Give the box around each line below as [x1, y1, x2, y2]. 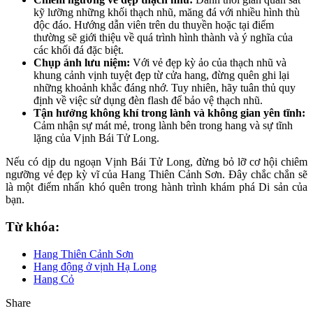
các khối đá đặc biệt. [34, 44, 124, 57]
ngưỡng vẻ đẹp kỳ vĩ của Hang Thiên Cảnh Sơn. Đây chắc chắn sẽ [6, 168, 307, 181]
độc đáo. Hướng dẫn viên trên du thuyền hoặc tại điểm [34, 19, 274, 31]
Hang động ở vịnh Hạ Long [34, 260, 156, 272]
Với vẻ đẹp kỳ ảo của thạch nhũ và [130, 57, 286, 69]
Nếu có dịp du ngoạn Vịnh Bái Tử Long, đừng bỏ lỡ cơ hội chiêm [6, 156, 307, 168]
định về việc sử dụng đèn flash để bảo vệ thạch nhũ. [34, 94, 263, 107]
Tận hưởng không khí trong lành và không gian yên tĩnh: [34, 107, 305, 119]
